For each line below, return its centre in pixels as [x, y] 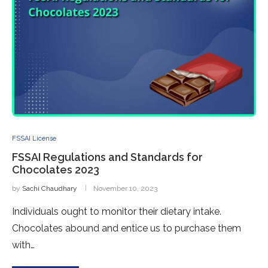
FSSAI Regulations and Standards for [107, 157]
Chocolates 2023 [56, 170]
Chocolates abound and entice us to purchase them [127, 228]
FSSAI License [34, 138]
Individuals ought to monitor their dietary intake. [117, 211]
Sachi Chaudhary [50, 188]
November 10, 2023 [125, 188]
